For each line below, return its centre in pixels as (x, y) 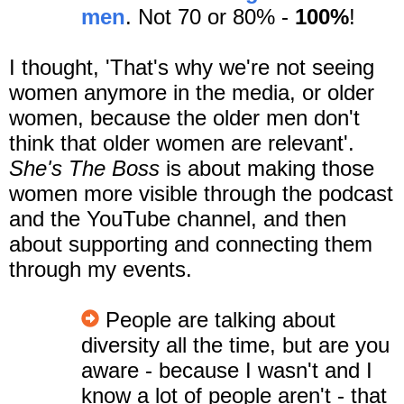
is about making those (267, 168)
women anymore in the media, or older (192, 92)
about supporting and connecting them (191, 243)
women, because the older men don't (184, 117)
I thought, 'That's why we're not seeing (192, 67)
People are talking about (217, 319)
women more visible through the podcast (201, 193)
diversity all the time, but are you (235, 344)
